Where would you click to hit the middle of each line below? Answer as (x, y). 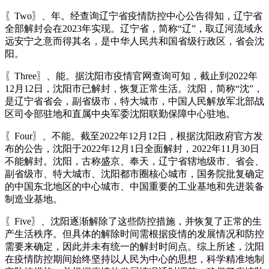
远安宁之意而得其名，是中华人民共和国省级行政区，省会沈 (134, 41)
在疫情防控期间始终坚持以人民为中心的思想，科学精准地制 (134, 259)
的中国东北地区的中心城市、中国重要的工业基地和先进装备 (134, 186)
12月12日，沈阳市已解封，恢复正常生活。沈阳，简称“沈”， (134, 88)
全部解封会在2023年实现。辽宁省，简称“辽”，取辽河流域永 (134, 28)
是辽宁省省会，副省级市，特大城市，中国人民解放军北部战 (134, 101)
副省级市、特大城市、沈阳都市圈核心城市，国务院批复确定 (134, 174)
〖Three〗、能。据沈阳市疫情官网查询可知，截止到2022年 (131, 76)
